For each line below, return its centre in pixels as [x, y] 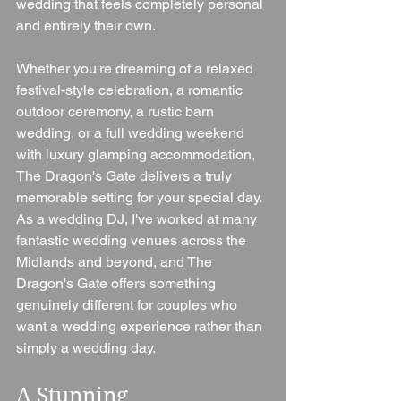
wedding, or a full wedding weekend [132, 133]
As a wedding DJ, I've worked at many [138, 219]
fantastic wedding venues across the [133, 241]
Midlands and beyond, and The [116, 262]
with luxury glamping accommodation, [137, 155]
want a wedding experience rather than [141, 327]
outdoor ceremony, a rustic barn [117, 112]
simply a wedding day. [86, 348]
